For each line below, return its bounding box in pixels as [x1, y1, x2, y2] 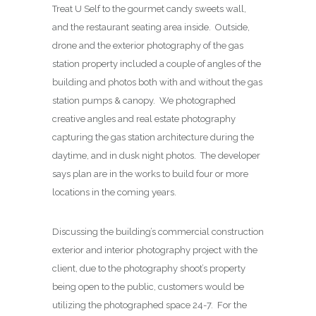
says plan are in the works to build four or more [52, 168, 248, 179]
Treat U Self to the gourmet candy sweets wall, [52, 3, 246, 14]
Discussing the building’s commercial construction [52, 226, 264, 237]
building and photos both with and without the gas [52, 76, 262, 87]
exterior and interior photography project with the [52, 244, 257, 255]
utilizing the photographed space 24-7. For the [52, 299, 247, 310]
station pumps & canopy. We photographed [52, 95, 236, 106]
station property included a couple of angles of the [52, 58, 261, 69]
